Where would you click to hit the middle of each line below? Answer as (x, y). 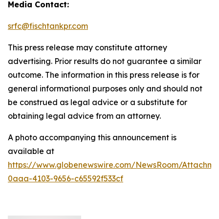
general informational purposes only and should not (105, 88)
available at (31, 151)
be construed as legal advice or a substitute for (98, 102)
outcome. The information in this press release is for (104, 75)
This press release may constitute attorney (88, 47)
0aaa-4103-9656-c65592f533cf (66, 178)
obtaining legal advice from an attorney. (84, 116)
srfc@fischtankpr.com (48, 26)
